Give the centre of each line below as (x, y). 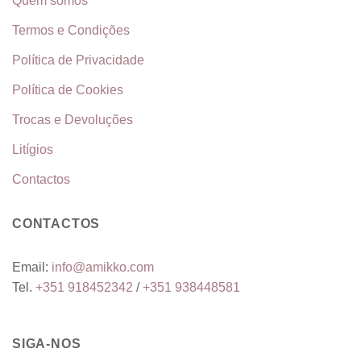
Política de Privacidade (78, 60)
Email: (32, 268)
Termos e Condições (71, 30)
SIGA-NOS (47, 343)
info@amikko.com (103, 268)
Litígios (33, 149)
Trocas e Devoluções (73, 119)
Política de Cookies (68, 89)
